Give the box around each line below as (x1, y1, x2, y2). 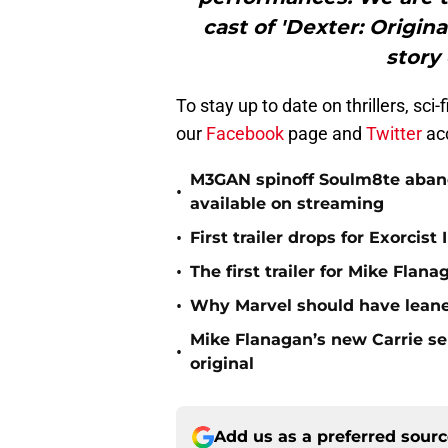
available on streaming (190, 194, 384, 214)
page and (284, 123, 366, 145)
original (190, 354, 254, 374)
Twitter (366, 123, 422, 145)
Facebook (206, 123, 284, 145)
